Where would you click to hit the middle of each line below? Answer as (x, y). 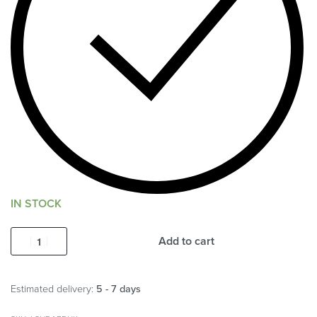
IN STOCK (36, 203)
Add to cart (186, 242)
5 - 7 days (119, 289)
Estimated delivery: (52, 289)
